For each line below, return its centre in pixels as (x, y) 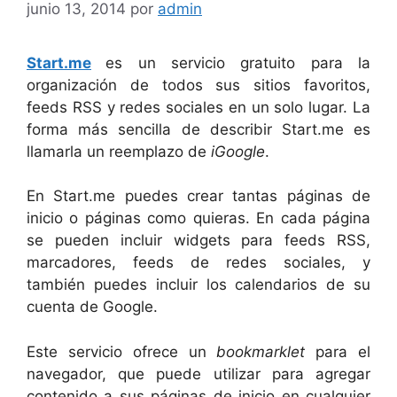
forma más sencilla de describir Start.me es (198, 129)
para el (338, 351)
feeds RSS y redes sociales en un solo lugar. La (198, 107)
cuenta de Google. (92, 307)
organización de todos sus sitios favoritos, (198, 85)
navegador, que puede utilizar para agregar (198, 374)
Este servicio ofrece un (122, 351)
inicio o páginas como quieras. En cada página (198, 218)
